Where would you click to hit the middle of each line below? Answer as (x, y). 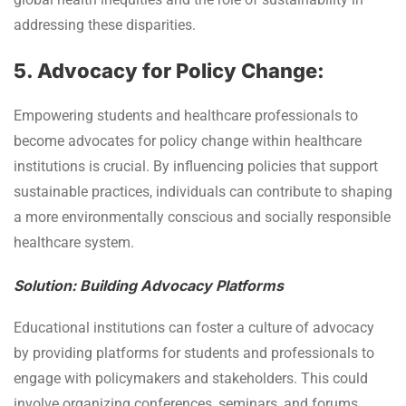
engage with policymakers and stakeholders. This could (191, 378)
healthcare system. (74, 242)
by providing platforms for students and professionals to (194, 353)
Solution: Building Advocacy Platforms (149, 285)
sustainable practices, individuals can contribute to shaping (203, 191)
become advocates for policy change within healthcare (188, 140)
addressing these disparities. (105, 24)
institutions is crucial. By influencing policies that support (196, 166)
